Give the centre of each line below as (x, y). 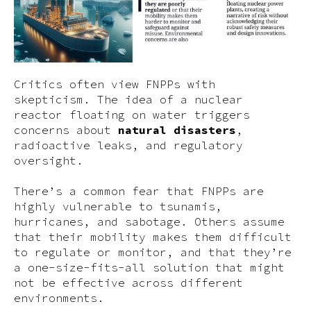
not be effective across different (128, 283)
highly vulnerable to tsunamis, (118, 206)
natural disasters (177, 130)
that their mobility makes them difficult (153, 237)
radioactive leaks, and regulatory (128, 145)
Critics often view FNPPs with (115, 84)
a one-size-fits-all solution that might (149, 267)
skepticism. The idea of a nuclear (128, 99)
